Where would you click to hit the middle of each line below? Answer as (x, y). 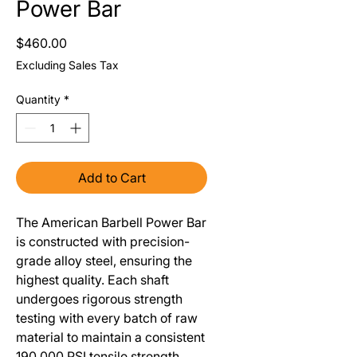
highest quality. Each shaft (92, 279)
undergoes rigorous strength (99, 298)
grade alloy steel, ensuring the (104, 260)
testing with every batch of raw (107, 318)
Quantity (38, 99)
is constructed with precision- (103, 241)
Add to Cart (112, 177)
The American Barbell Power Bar (111, 222)
